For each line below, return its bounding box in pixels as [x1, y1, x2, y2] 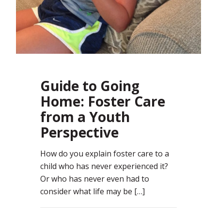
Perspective [40, 123, 119, 141]
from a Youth [40, 107, 130, 126]
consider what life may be [40, 186, 132, 197]
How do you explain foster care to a [40, 148, 169, 159]
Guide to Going [40, 76, 139, 95]
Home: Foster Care [40, 92, 165, 110]
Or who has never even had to [40, 173, 149, 184]
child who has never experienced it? [40, 160, 168, 171]
